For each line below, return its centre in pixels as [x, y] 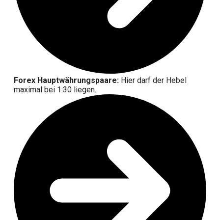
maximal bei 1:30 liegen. [55, 90]
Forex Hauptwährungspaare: [66, 81]
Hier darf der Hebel [153, 81]
